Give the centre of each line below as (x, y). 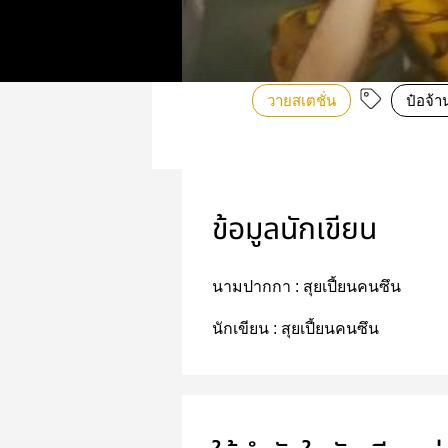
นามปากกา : (257, 286)
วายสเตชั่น (301, 100)
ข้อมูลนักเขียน (294, 230)
